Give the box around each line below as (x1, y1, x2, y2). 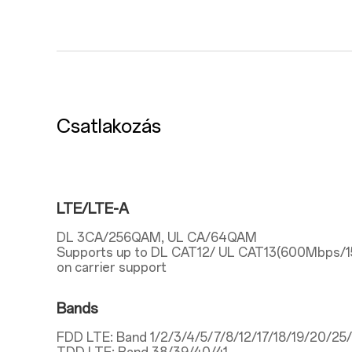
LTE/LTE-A (57, 200, 129, 218)
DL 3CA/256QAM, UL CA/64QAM (57, 230, 257, 245)
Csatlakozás (57, 115, 161, 137)
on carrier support (57, 260, 167, 275)
